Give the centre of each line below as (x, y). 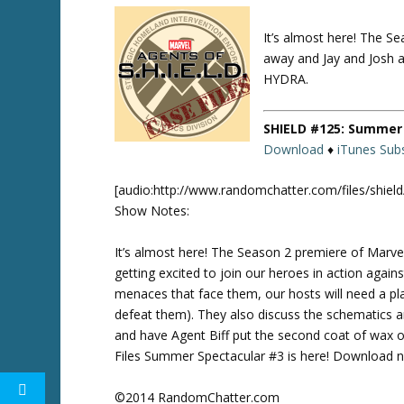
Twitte (191, 42)
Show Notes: (152, 211)
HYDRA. (286, 79)
